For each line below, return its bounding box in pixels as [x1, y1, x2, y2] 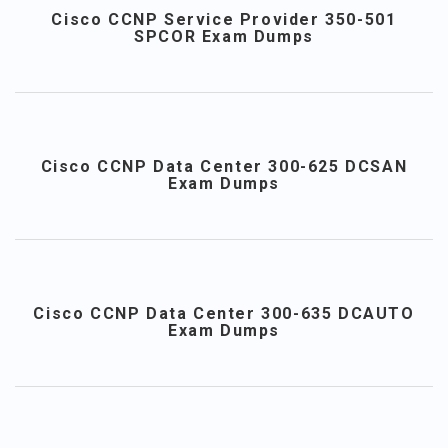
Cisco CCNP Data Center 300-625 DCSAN [40, 156, 408, 176]
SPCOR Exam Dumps [134, 26, 314, 46]
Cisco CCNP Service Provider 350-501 [51, 9, 397, 29]
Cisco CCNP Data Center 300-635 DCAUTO [33, 303, 415, 323]
